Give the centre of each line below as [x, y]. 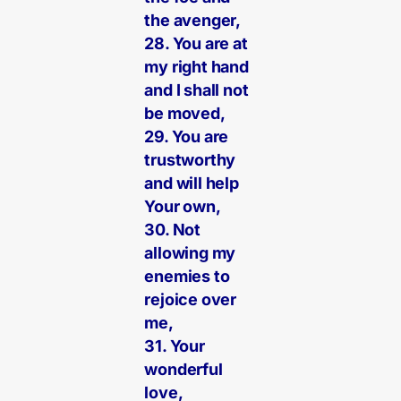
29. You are [187, 137]
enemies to [187, 277]
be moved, [185, 114]
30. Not [173, 230]
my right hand [196, 67]
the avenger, [193, 21]
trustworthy [190, 160]
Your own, [183, 207]
